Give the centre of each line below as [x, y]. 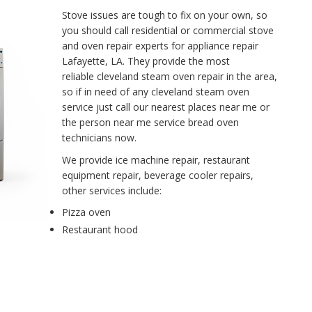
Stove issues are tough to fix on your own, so [165, 15]
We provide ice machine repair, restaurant [156, 160]
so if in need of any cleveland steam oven [156, 92]
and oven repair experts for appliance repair [160, 46]
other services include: [112, 190]
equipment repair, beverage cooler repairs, [158, 175]
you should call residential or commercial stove [168, 30]
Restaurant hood [100, 229]
